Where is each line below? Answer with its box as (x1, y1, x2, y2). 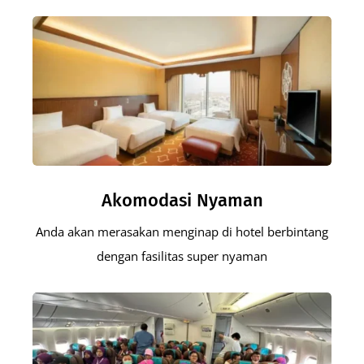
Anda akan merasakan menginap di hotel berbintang (36, 223, 328, 240)
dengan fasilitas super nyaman (97, 247, 267, 264)
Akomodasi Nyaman (101, 188, 263, 211)
